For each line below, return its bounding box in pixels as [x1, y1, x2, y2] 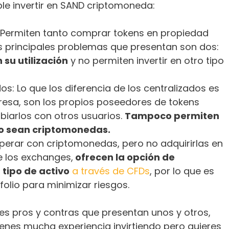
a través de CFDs [72, 164, 150, 177]
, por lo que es [150, 164, 214, 177]
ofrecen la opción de [73, 150, 175, 164]
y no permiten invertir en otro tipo [68, 54, 224, 67]
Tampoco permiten [125, 109, 219, 122]
